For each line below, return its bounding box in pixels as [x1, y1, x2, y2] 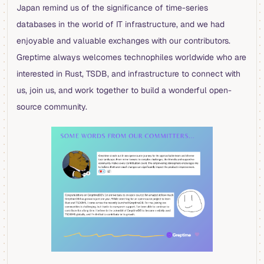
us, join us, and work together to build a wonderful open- [16, 85, 232, 96]
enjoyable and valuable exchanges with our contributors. [16, 35, 230, 47]
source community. [16, 101, 87, 113]
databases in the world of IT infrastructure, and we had [16, 19, 225, 30]
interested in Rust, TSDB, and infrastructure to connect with [16, 68, 240, 80]
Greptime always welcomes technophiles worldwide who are [16, 52, 246, 63]
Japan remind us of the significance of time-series [16, 2, 208, 14]
